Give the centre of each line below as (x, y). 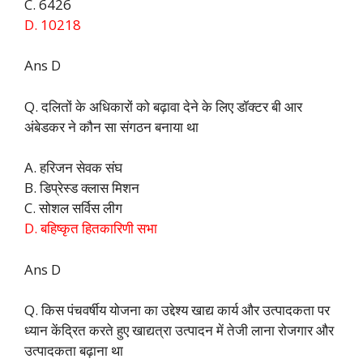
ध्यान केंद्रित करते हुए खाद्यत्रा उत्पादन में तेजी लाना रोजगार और (179, 331)
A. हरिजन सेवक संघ (73, 168)
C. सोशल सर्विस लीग (73, 208)
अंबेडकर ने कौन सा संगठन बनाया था (111, 126)
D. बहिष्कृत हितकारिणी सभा (91, 228)
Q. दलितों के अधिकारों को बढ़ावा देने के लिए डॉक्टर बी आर (163, 106)
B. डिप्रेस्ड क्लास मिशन (82, 188)
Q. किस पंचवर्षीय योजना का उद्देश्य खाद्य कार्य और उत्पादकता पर (177, 310)
